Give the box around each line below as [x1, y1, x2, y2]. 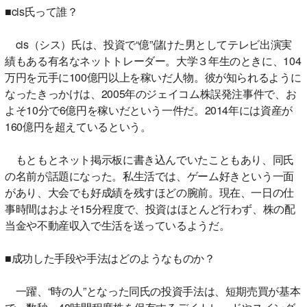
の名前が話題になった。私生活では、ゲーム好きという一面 [5, 167, 294, 184]
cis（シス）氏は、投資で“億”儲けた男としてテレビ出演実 [5, 36, 292, 52]
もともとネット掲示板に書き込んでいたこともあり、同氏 [5, 151, 294, 167]
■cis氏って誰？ [5, 3, 78, 19]
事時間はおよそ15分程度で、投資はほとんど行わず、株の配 [5, 200, 295, 217]
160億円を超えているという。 [5, 118, 151, 134]
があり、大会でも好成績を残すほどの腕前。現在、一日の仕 [5, 184, 294, 200]
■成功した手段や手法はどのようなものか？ [5, 249, 215, 266]
